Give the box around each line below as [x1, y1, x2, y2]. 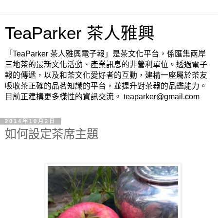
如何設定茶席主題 [5, 127, 98, 141]
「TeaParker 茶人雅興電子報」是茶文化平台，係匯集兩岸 [5, 50, 206, 58]
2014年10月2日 [5, 118, 56, 124]
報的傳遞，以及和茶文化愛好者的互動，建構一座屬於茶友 [5, 71, 207, 79]
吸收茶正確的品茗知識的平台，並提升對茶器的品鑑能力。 [5, 82, 207, 90]
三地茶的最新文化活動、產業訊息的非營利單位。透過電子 [5, 60, 207, 69]
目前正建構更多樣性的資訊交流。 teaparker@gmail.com [5, 92, 200, 101]
